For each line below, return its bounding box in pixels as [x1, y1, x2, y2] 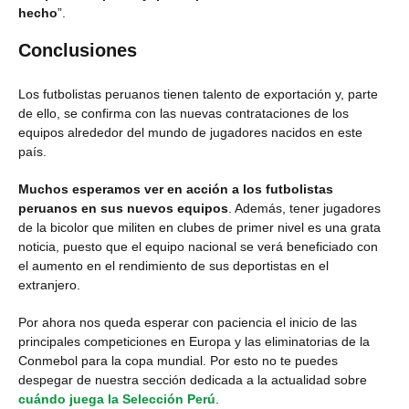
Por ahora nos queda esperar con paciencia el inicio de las [18, 315, 357, 330]
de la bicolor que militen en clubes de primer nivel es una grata [18, 220, 381, 235]
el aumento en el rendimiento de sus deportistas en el [18, 258, 329, 273]
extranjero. [18, 278, 80, 292]
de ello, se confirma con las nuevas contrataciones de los [18, 106, 349, 121]
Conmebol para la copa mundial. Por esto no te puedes [18, 353, 338, 368]
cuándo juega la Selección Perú [18, 392, 215, 406]
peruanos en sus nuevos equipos [18, 201, 228, 215]
